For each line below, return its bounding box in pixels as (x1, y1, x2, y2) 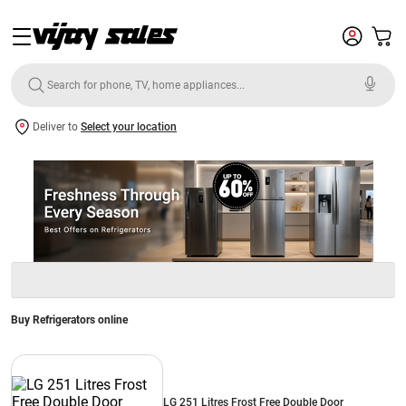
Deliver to (33, 121, 81, 133)
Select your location (81, 121, 177, 133)
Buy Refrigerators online (11, 314, 128, 326)
